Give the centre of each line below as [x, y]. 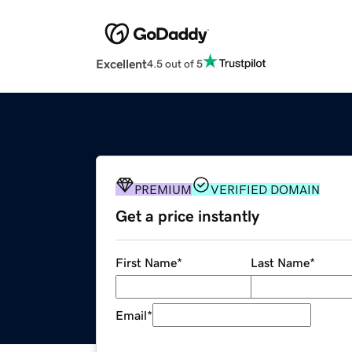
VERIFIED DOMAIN [265, 190]
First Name [146, 263]
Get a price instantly [187, 216]
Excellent [121, 64]
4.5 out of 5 [175, 63]
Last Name [280, 263]
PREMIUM [163, 190]
